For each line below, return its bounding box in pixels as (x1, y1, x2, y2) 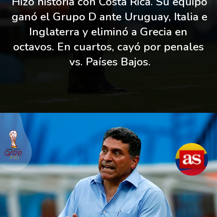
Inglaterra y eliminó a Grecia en (29, 24, 188, 39)
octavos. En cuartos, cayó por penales (13, 39, 204, 54)
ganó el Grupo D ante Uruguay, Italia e (11, 9, 207, 24)
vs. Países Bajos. (69, 54, 151, 69)
